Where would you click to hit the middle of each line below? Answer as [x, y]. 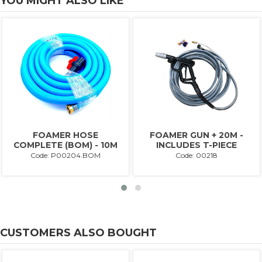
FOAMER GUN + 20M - [196, 135]
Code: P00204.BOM [65, 155]
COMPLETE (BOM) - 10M [65, 145]
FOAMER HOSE [65, 135]
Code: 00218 [196, 155]
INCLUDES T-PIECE [196, 145]
